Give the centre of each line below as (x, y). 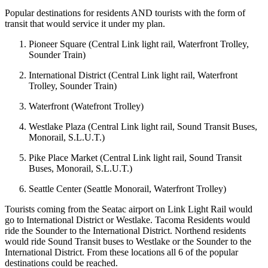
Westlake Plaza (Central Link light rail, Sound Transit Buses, (143, 126)
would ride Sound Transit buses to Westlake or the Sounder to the (128, 241)
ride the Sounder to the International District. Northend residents (125, 230)
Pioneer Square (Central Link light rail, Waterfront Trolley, (139, 44)
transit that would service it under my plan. (85, 23)
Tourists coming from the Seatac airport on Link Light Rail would (129, 209)
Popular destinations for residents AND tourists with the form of (125, 13)
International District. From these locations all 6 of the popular (121, 252)
